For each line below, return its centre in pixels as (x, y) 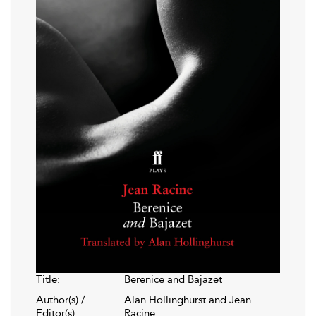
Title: (48, 280)
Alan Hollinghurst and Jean (188, 300)
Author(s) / (61, 300)
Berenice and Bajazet (173, 280)
